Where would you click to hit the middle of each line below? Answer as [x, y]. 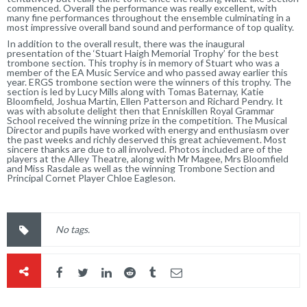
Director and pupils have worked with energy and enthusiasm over [148, 130]
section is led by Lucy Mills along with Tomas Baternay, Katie [135, 91]
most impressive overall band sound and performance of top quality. [150, 27]
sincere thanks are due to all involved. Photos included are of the [145, 149]
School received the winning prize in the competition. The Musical [147, 120]
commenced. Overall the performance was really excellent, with [142, 8]
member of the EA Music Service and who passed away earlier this [147, 72]
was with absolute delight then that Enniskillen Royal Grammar [140, 110]
